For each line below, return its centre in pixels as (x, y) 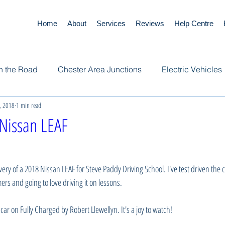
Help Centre (194, 23)
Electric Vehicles (192, 69)
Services (111, 23)
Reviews (150, 23)
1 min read (29, 105)
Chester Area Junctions (100, 69)
